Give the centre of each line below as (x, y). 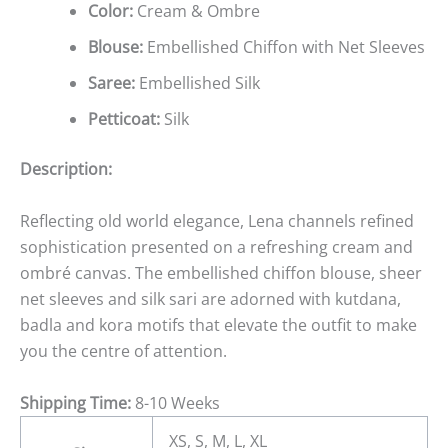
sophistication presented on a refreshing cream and (216, 246)
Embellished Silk (197, 83)
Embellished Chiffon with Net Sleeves (284, 47)
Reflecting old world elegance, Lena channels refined (217, 220)
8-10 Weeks (177, 402)
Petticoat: (126, 119)
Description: (66, 169)
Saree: (111, 83)
